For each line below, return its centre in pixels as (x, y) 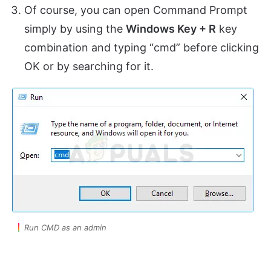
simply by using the (75, 28)
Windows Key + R (171, 28)
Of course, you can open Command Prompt (136, 10)
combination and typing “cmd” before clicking (142, 47)
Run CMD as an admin (65, 227)
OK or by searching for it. (89, 66)
